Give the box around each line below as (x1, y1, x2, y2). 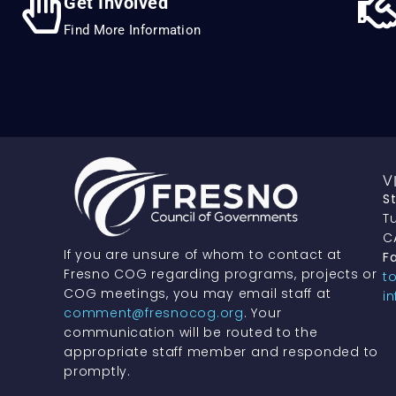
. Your (243, 304, 282, 323)
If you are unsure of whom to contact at (64, 246, 342, 264)
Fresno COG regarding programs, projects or (64, 265, 377, 284)
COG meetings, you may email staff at (64, 285, 331, 303)
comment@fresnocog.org (64, 304, 244, 323)
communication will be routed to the (64, 324, 318, 342)
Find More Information (64, 21, 202, 38)
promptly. (64, 362, 131, 381)
